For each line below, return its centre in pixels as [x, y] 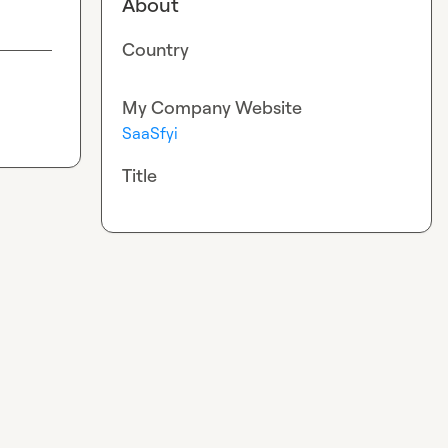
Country [156, 49]
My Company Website [212, 107]
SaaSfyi [150, 133]
